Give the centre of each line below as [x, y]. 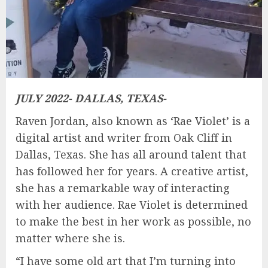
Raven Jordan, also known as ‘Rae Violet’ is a [133, 121]
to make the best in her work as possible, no [133, 221]
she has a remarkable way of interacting [123, 188]
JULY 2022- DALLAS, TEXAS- [91, 98]
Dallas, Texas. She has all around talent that [131, 154]
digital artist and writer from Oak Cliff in [124, 137]
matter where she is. [70, 238]
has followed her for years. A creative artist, [132, 171]
